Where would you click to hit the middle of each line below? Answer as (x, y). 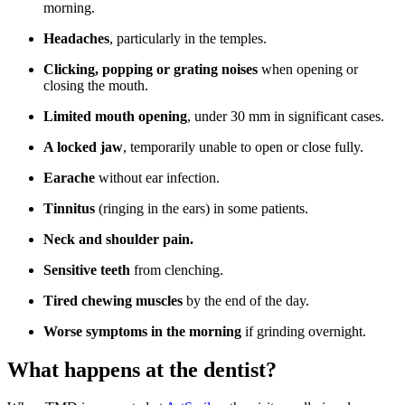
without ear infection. (157, 177)
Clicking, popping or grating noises (151, 69)
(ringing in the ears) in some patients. (202, 208)
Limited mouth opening (115, 116)
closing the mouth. (96, 85)
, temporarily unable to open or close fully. (243, 146)
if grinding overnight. (304, 331)
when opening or (308, 69)
